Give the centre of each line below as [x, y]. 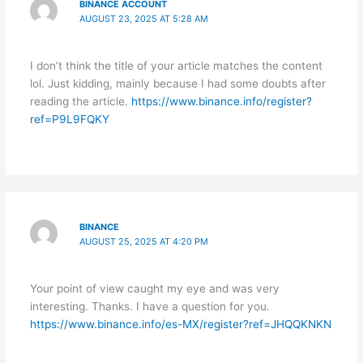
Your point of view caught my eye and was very [154, 289]
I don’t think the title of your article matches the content [176, 65]
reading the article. [80, 101]
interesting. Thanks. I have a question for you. [149, 307]
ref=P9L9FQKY [69, 119]
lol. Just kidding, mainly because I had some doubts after [177, 83]
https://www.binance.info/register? [221, 101]
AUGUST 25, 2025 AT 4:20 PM [144, 241]
